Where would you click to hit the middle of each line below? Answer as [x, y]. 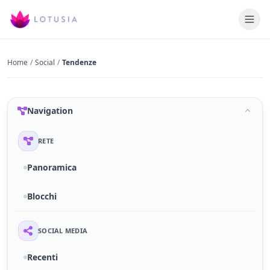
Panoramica [52, 167]
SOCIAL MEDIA [63, 231]
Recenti [42, 257]
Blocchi [42, 196]
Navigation [50, 111]
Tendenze [79, 62]
